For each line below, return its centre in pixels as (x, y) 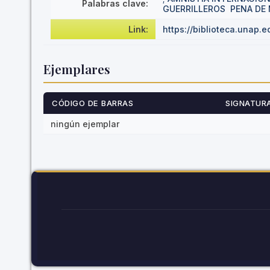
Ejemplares (77, 69)
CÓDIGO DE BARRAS (93, 103)
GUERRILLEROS (194, 9)
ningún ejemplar (85, 124)
